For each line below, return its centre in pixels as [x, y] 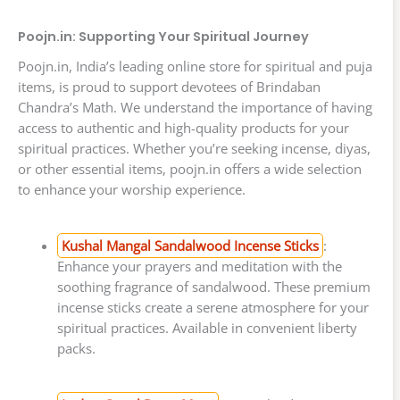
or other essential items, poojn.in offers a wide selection [190, 169]
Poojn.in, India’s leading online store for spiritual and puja [195, 67]
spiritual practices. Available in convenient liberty [207, 328]
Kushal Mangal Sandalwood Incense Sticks [190, 246]
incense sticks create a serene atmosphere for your [212, 308]
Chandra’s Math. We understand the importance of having [195, 108]
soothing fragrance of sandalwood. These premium [213, 287]
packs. [76, 349]
